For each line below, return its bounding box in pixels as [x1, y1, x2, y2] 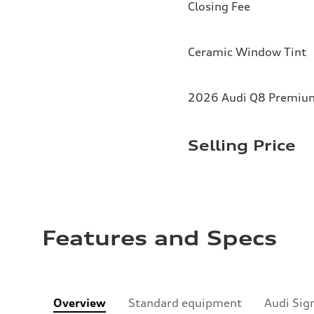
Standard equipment [128, 295, 242, 310]
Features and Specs [42, 226, 277, 250]
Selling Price [188, 136, 296, 154]
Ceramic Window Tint [188, 44, 306, 59]
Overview [53, 295, 106, 310]
